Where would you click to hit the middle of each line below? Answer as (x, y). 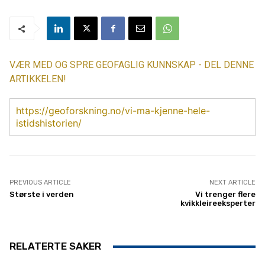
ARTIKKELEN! (38, 79)
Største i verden (42, 195)
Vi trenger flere (225, 195)
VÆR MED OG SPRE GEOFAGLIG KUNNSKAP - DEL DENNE (132, 65)
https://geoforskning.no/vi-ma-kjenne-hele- (113, 111)
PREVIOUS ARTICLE (40, 183)
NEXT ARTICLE (232, 183)
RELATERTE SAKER (55, 246)
